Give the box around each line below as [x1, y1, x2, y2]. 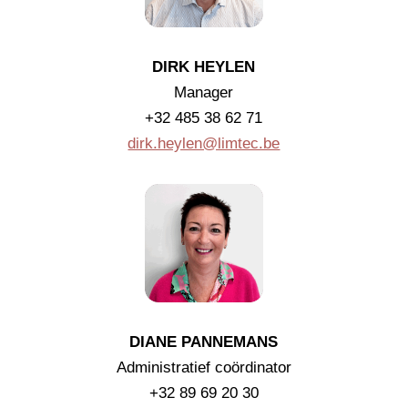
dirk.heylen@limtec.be [127, 134, 280, 152]
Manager [174, 83, 234, 101]
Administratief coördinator [116, 358, 291, 376]
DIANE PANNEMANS [129, 332, 279, 351]
